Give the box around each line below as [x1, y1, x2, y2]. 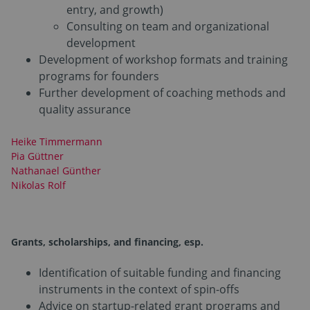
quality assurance [39, 101, 131, 117]
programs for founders [39, 68, 159, 84]
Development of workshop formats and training [39, 51, 288, 67]
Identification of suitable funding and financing [39, 264, 281, 280]
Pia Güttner [11, 149, 64, 163]
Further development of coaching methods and [39, 84, 286, 100]
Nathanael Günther [11, 163, 101, 177]
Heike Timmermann [11, 134, 102, 148]
